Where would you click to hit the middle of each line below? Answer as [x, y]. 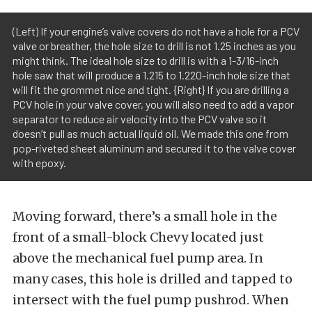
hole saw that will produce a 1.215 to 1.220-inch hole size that [151, 75]
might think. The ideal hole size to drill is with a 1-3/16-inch [146, 60]
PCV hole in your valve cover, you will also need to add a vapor [153, 104]
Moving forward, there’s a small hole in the [145, 216]
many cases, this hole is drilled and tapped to [153, 279]
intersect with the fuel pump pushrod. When [151, 299]
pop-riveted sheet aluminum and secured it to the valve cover [154, 148]
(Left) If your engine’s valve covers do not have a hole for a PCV [156, 31]
